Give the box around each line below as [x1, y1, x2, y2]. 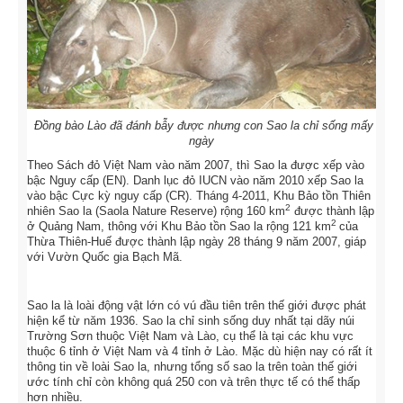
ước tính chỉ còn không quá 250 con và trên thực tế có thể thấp [27, 375, 360, 390]
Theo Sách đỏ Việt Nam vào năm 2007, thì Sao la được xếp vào [27, 158, 364, 173]
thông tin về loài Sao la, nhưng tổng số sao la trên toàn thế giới [27, 360, 357, 374]
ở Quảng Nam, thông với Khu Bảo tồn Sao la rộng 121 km [27, 219, 331, 234]
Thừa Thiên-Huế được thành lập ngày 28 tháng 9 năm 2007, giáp [27, 235, 366, 249]
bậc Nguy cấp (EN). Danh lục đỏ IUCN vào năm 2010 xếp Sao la [27, 174, 363, 188]
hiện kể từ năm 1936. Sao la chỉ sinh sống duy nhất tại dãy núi [27, 314, 354, 328]
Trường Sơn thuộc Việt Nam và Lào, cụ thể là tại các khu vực [27, 329, 354, 344]
